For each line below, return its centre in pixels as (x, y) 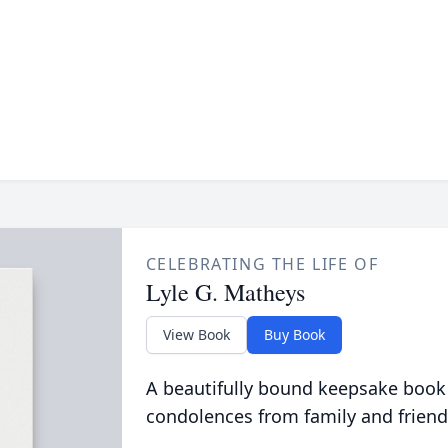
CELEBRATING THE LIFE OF (262, 264)
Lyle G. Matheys (225, 292)
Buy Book (294, 334)
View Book (196, 334)
